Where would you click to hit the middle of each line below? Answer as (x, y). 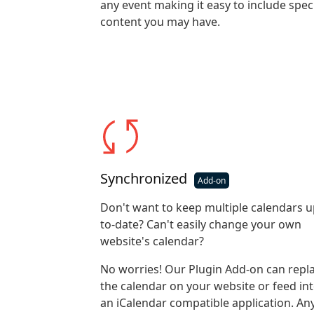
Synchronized (143, 178)
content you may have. (160, 22)
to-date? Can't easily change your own (200, 224)
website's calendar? (152, 241)
